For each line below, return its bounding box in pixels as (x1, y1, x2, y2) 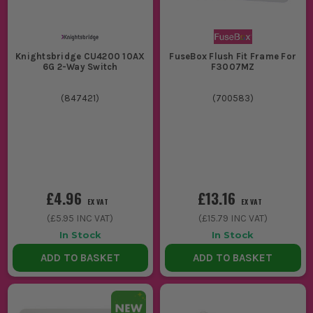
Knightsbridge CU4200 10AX (15, 50, 145, 61)
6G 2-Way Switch (42, 61, 118, 72)
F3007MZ (210, 61, 255, 72)
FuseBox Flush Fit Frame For (169, 50, 297, 61)
